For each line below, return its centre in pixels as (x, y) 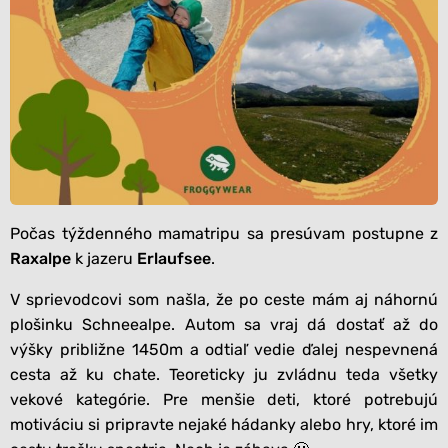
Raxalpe (40, 258)
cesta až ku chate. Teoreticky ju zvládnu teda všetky (224, 374)
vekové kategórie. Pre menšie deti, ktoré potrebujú (224, 399)
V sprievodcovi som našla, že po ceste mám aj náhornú (224, 299)
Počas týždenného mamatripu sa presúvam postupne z (224, 233)
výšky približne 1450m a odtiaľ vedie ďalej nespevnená (224, 349)
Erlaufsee (174, 258)
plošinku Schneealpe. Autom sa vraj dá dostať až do (224, 324)
